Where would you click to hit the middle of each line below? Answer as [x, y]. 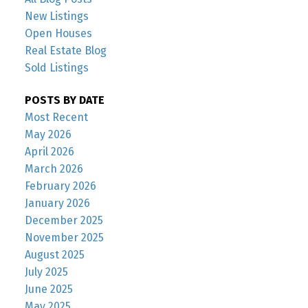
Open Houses [58, 33]
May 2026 [48, 135]
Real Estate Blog [65, 50]
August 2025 [54, 255]
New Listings [56, 16]
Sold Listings [56, 67]
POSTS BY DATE [64, 100]
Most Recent [56, 118]
